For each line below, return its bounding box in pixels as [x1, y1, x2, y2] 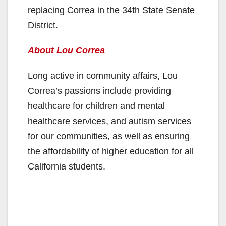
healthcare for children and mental [28, 101, 165, 111]
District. [28, 20, 58, 31]
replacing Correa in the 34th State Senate [28, 5, 195, 16]
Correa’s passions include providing [28, 86, 171, 96]
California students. [28, 161, 105, 172]
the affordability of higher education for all [28, 146, 194, 157]
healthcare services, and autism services [28, 116, 191, 127]
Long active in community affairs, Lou [28, 71, 178, 81]
